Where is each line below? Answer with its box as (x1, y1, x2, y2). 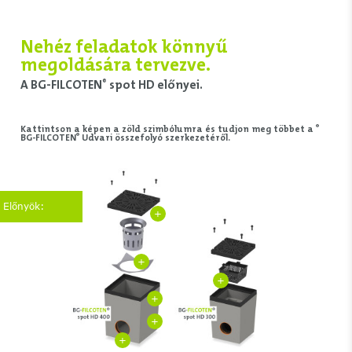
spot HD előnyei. (106, 77, 203, 93)
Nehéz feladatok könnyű (20, 35, 228, 59)
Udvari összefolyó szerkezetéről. (79, 132, 230, 145)
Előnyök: (3, 200, 45, 212)
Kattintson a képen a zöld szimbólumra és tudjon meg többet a (20, 123, 316, 136)
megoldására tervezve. (20, 53, 211, 77)
